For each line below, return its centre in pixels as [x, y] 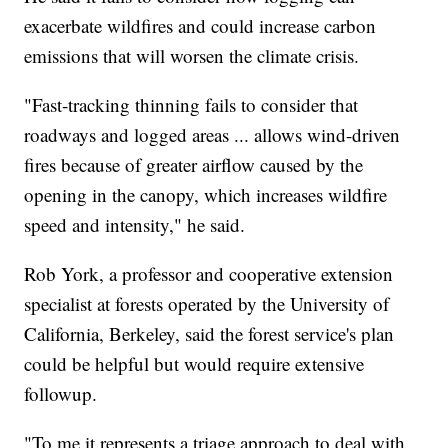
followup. [61, 393]
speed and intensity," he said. [135, 224]
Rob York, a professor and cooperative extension [209, 273]
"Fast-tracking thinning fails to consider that [191, 104]
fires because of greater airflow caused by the [194, 164]
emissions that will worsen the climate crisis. [192, 55]
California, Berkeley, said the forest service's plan [209, 333]
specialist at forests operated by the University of [207, 303]
